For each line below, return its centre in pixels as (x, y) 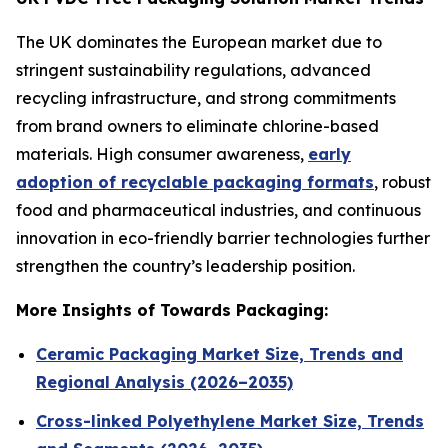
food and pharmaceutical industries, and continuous (218, 210)
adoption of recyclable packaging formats (195, 182)
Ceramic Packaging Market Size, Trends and (219, 354)
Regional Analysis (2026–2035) (164, 382)
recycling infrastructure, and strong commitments (206, 98)
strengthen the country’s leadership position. (185, 266)
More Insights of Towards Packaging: (172, 310)
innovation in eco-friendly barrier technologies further (223, 238)
